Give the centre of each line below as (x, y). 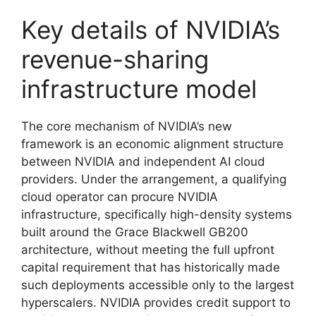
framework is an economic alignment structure (152, 144)
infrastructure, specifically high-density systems (157, 215)
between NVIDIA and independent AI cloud (143, 162)
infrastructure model (139, 89)
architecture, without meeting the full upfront (148, 250)
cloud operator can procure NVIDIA (120, 197)
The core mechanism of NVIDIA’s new (127, 127)
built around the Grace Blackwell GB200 (135, 232)
